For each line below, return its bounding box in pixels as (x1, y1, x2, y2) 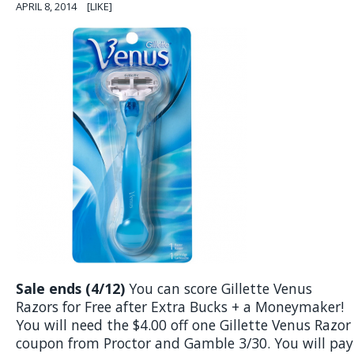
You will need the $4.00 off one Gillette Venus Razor (16, 315, 351, 334)
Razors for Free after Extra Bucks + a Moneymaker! (16, 297, 344, 316)
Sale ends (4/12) (16, 279, 125, 298)
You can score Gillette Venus (125, 279, 312, 298)
